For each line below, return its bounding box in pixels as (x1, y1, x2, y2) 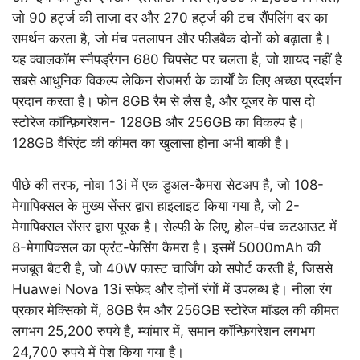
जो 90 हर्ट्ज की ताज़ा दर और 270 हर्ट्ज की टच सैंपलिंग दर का (12, 10, 328, 27)
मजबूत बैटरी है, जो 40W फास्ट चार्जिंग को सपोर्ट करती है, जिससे (12, 260, 333, 277)
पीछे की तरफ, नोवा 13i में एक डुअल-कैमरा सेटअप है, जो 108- (12, 177, 324, 194)
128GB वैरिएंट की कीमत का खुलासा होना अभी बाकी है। (12, 135, 290, 152)
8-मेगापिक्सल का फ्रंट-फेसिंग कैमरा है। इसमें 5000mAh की (12, 239, 321, 256)
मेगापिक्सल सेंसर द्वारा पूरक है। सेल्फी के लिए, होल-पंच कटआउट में (12, 219, 337, 235)
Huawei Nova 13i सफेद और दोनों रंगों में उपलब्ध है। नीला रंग (12, 281, 332, 298)
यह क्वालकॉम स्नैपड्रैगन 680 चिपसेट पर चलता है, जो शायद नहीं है (12, 51, 342, 68)
